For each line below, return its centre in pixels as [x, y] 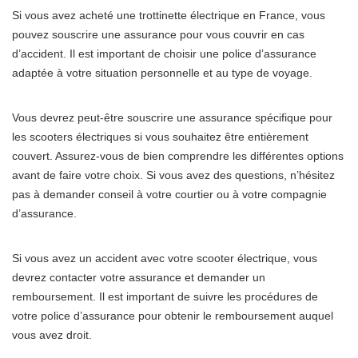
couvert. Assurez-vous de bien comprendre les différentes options [178, 156]
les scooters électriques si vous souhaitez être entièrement [160, 137]
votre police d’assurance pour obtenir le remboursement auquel [173, 316]
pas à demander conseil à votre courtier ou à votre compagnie [169, 194]
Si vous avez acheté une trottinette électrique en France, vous [169, 15]
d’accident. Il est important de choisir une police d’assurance [164, 54]
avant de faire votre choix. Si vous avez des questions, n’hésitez [173, 175]
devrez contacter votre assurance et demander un [139, 277]
